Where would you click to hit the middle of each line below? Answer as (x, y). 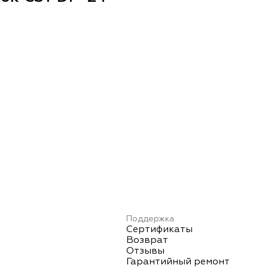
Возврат (147, 241)
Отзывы (146, 252)
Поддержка (150, 219)
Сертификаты (160, 230)
